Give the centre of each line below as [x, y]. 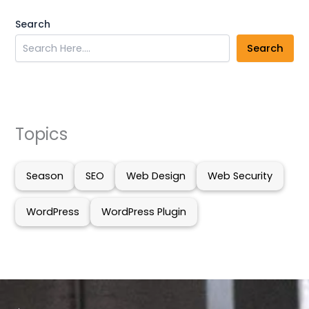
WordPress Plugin [144, 212]
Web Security [240, 176]
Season [45, 176]
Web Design [156, 176]
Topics [42, 134]
